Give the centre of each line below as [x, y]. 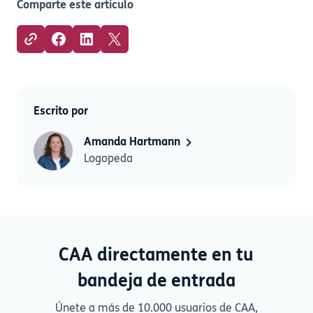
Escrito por [61, 111]
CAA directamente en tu [156, 256]
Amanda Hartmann [133, 142]
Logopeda [108, 159]
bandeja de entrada [156, 282]
